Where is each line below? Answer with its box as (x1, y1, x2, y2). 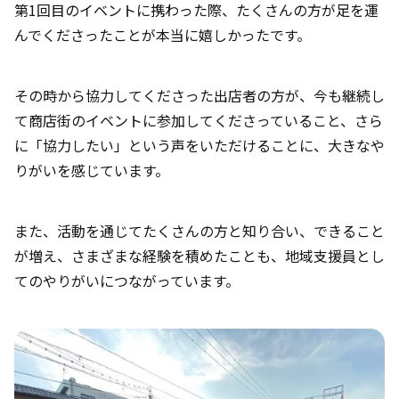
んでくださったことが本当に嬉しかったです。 (14, 24, 311, 46)
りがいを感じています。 (14, 159, 169, 182)
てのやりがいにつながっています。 (14, 270, 240, 292)
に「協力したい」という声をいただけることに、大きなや (14, 134, 385, 157)
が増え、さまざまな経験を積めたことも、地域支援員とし (14, 245, 385, 267)
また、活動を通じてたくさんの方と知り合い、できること (14, 220, 385, 242)
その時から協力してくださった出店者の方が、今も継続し (14, 85, 385, 107)
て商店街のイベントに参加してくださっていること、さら (14, 110, 383, 132)
